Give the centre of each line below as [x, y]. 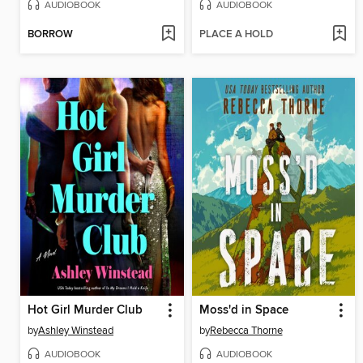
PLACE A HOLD [236, 35]
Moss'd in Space [243, 310]
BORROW [50, 35]
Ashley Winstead [76, 330]
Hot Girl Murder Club [85, 310]
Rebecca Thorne [246, 330]
